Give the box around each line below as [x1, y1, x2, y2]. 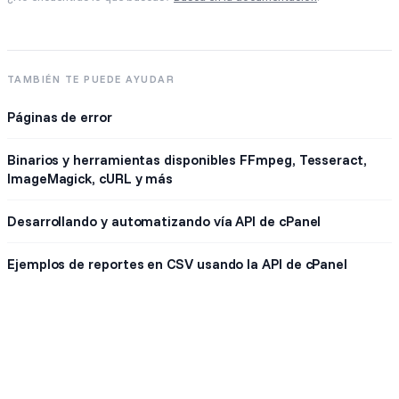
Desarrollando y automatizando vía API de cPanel [7, 212, 322, 231]
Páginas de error [7, 108, 112, 126]
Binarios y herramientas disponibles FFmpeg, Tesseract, [7, 151, 367, 169]
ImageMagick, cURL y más [7, 169, 174, 188]
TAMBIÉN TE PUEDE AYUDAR [7, 72, 175, 86]
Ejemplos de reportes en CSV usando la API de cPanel [7, 255, 348, 273]
